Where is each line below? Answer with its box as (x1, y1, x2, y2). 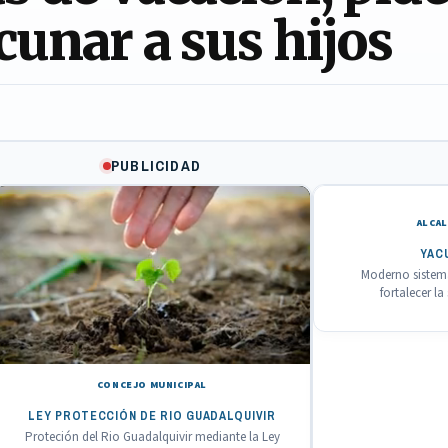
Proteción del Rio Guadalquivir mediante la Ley (24, 427, 280, 446)
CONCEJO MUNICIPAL (96, 377, 208, 392)
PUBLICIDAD (111, 154, 201, 176)
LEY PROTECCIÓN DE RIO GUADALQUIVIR (28, 407, 276, 424)
